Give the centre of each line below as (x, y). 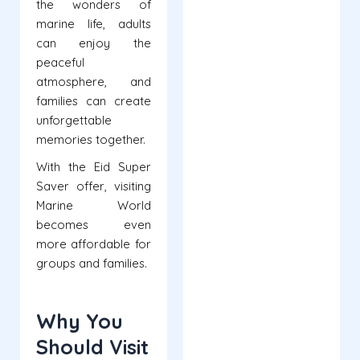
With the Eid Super (94, 167)
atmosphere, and (94, 82)
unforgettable (74, 121)
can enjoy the (94, 43)
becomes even (94, 225)
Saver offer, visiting (94, 186)
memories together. (91, 140)
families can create (94, 101)
